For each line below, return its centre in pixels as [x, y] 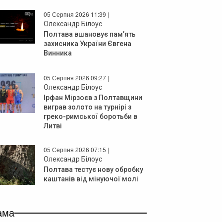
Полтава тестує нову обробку [93, 169]
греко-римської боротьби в [90, 116]
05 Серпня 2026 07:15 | [76, 149]
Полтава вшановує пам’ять [90, 34]
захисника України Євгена [87, 43]
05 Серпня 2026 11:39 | [76, 14]
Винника [58, 53]
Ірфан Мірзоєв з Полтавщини [93, 97]
